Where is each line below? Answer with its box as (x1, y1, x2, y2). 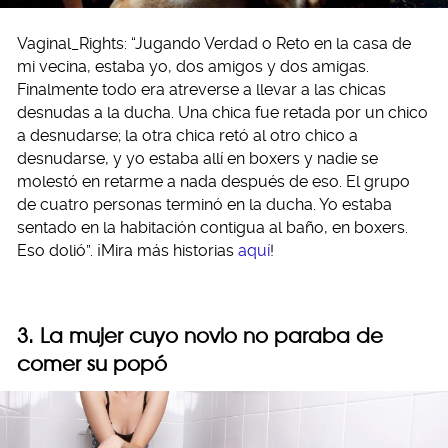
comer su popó (17, 350, 167, 376)
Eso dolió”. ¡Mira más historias (17, 240, 238, 260)
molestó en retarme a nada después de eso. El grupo (17, 171, 410, 191)
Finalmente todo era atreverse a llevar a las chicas (17, 79, 386, 99)
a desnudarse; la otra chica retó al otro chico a (17, 125, 358, 145)
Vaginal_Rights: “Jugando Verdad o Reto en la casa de (17, 33, 411, 53)
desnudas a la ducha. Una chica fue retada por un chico (17, 102, 428, 122)
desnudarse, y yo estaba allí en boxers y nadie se (17, 148, 378, 168)
